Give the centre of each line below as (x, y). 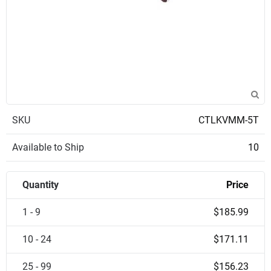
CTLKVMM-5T (229, 120)
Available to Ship (48, 147)
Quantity (41, 185)
